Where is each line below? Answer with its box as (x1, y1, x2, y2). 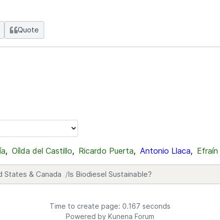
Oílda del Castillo (12, 146, 72, 156)
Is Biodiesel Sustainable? (68, 169, 152, 179)
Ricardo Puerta (79, 146, 134, 156)
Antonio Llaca (140, 146, 191, 156)
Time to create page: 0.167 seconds (50, 202, 170, 210)
